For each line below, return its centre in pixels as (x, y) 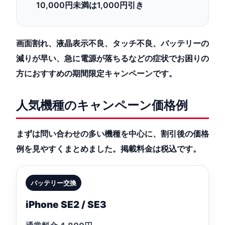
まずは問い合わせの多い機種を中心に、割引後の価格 (113, 134)
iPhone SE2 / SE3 (66, 205)
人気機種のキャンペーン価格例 (102, 105)
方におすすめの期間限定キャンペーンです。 (96, 73)
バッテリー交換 (53, 183)
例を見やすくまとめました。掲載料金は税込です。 (108, 149)
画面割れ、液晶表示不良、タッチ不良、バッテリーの (113, 43)
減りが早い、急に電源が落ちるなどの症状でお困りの (113, 58)
